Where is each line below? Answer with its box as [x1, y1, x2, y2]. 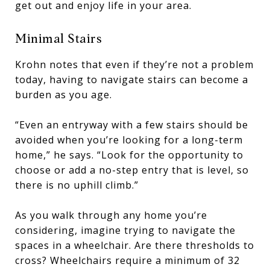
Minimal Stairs [15, 31, 102, 46]
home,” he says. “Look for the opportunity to [15, 148, 243, 162]
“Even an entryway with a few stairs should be [15, 118, 248, 131]
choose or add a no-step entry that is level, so [15, 163, 249, 177]
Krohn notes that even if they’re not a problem [15, 58, 254, 71]
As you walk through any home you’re [15, 209, 207, 222]
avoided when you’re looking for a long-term [15, 133, 243, 146]
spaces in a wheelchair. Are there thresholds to [15, 239, 254, 252]
